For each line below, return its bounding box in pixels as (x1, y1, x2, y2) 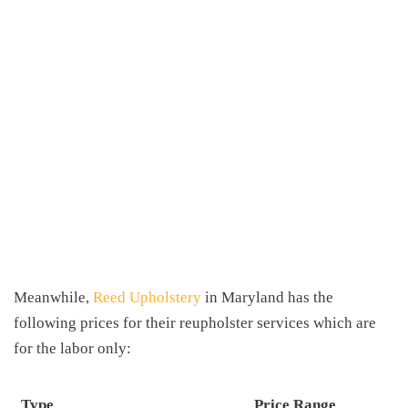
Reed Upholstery (93, 289, 201, 306)
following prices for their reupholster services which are (14, 314, 376, 331)
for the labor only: (14, 340, 131, 357)
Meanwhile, (14, 289, 93, 306)
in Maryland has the (201, 289, 333, 306)
